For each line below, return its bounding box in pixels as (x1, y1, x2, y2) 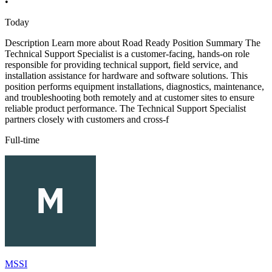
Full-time (5, 135, 39, 146)
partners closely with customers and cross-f (5, 114, 169, 125)
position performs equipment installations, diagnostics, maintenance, (5, 81, 264, 92)
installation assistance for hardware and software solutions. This (5, 70, 248, 81)
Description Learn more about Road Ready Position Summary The (5, 38, 260, 49)
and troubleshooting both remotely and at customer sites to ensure (5, 92, 254, 103)
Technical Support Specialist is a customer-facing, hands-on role (5, 49, 250, 59)
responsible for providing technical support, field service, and (5, 59, 238, 70)
